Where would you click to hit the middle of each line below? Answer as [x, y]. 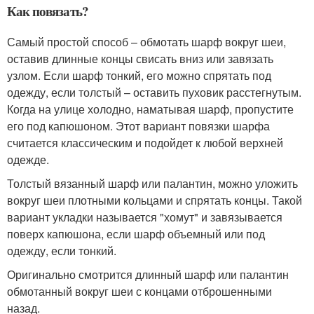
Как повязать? [48, 11]
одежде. [28, 160]
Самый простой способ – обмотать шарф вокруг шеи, [146, 42]
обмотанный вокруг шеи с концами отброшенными [139, 292]
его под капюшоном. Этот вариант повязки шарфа [138, 126]
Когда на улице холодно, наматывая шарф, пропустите [150, 109]
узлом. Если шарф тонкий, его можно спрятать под [139, 76]
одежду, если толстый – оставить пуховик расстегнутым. [154, 93]
